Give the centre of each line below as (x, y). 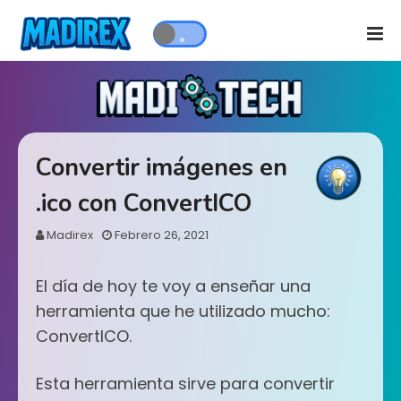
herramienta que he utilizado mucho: (183, 311)
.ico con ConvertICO (144, 204)
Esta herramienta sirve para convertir (185, 384)
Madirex (70, 235)
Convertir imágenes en (162, 168)
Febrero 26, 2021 (162, 235)
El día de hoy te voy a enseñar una (173, 286)
